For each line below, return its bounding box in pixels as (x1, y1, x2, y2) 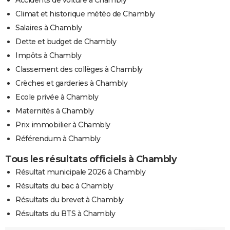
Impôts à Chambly (15, 50, 81, 60)
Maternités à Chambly (15, 106, 93, 116)
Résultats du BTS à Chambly (15, 208, 115, 218)
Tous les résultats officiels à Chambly (5, 153, 177, 165)
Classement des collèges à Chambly (15, 64, 143, 74)
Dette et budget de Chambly (15, 36, 116, 46)
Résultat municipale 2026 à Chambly (15, 167, 145, 177)
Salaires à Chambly (15, 23, 82, 32)
